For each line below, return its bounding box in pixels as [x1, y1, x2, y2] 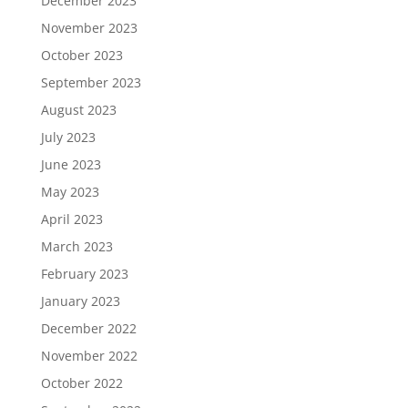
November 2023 [40, 19, 138, 36]
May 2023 [40, 183, 99, 200]
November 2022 [40, 347, 138, 364]
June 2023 [40, 156, 101, 173]
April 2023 [40, 210, 103, 228]
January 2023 [40, 292, 120, 310]
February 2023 [40, 265, 128, 282]
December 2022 [40, 320, 137, 337]
